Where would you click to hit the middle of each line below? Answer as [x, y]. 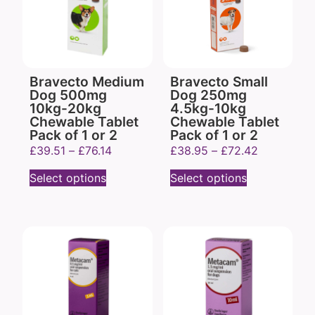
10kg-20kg [65, 109]
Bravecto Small [219, 82]
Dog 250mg [208, 95]
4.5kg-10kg [208, 109]
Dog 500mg [68, 95]
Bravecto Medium [87, 82]
